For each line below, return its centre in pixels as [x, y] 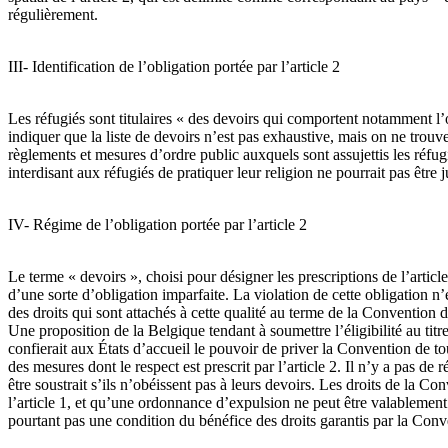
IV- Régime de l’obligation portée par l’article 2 [157, 225]
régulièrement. [53, 15]
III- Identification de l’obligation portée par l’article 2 [174, 67]
